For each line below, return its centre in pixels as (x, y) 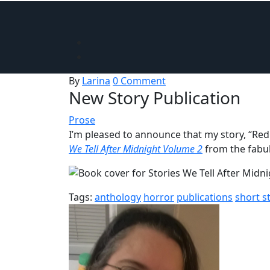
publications (205, 197)
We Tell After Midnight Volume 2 (136, 149)
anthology (118, 197)
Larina (96, 81)
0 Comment (139, 81)
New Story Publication (155, 98)
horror (159, 197)
